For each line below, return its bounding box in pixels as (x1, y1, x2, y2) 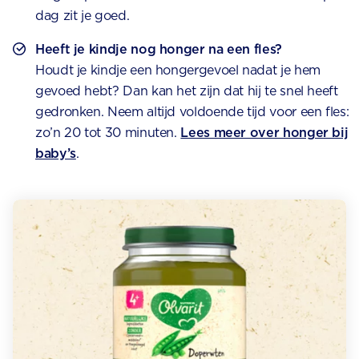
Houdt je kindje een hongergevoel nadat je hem (35, 63, 321, 79)
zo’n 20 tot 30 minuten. (35, 125, 181, 141)
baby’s (35, 146, 76, 162)
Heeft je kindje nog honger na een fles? (35, 42, 282, 58)
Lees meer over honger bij (180, 125, 349, 141)
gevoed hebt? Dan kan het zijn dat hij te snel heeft (35, 83, 338, 99)
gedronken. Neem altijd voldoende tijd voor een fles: (35, 104, 349, 120)
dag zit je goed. (35, 8, 130, 24)
